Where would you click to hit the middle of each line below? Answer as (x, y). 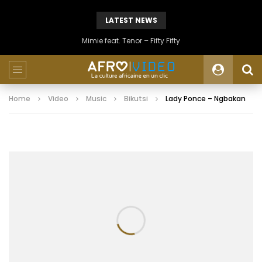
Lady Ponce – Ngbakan (206, 99)
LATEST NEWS (131, 20)
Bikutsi (136, 99)
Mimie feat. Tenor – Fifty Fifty (131, 41)
